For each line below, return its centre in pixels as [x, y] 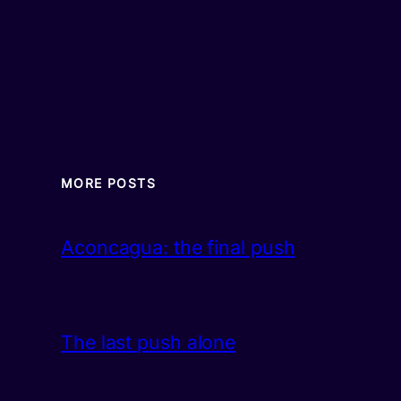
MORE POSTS [108, 183]
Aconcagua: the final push [178, 247]
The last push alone [149, 341]
